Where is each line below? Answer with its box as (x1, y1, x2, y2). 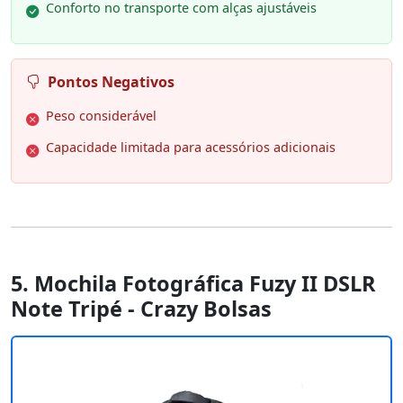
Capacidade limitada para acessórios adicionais (46, 139, 336, 157)
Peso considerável (46, 107, 157, 125)
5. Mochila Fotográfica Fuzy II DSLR (11, 269, 375, 299)
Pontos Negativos (48, 72, 175, 93)
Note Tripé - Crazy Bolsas (11, 294, 272, 324)
